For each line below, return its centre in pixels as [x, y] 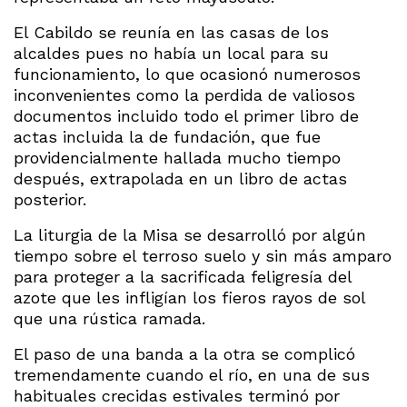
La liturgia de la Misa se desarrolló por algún [190, 234]
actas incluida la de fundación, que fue [167, 136]
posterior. [50, 199]
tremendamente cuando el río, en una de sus [192, 374]
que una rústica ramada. [109, 318]
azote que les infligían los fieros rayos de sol [189, 297]
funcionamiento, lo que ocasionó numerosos [187, 74]
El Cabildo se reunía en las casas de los [171, 32]
